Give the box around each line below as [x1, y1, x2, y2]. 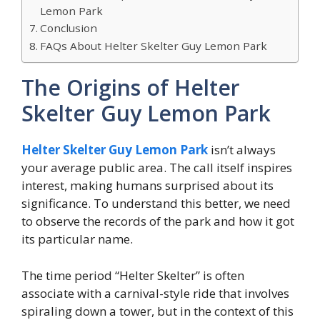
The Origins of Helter [21, 73, 240, 103]
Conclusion [40, 21, 98, 36]
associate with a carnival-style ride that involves [21, 284, 289, 301]
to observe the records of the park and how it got [21, 213, 294, 230]
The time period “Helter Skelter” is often [21, 266, 244, 284]
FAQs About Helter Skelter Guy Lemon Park [40, 39, 268, 54]
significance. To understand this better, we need [21, 195, 291, 212]
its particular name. [21, 231, 133, 248]
